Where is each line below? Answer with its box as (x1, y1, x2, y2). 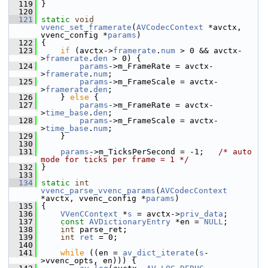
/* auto (218, 147, 252, 156)
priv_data (180, 209, 223, 218)
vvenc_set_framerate (41, 23, 132, 32)
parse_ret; (75, 225, 127, 234)
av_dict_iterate (123, 248, 194, 257)
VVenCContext (60, 209, 118, 218)
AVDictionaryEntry (89, 217, 170, 226)
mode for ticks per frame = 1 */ (41, 155, 189, 164)
